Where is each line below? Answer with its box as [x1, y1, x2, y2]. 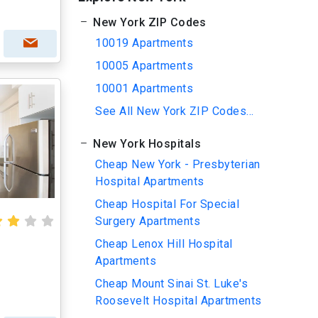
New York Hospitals [89, 137, 201, 150]
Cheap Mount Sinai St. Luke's [95, 277, 248, 290]
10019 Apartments [95, 36, 193, 50]
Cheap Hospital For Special [95, 197, 239, 211]
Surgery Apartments [95, 214, 200, 228]
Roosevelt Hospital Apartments [95, 294, 262, 307]
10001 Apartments [95, 82, 193, 95]
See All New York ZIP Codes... [95, 104, 254, 118]
